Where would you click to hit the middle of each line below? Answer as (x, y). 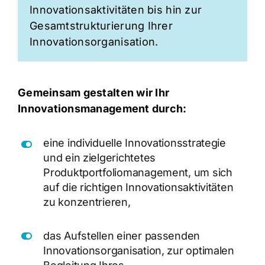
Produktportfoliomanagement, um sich (138, 172)
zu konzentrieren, (87, 202)
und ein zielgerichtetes (99, 158)
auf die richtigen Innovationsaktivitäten (138, 187)
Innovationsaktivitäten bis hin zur (116, 9)
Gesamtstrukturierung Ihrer (101, 25)
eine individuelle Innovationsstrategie (135, 143)
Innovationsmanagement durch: (102, 109)
